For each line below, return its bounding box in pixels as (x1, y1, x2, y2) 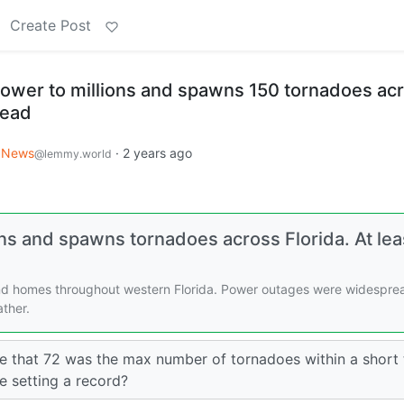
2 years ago (123, 145, 192, 161)
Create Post (10, 16, 91, 34)
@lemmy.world (34, 147, 112, 161)
